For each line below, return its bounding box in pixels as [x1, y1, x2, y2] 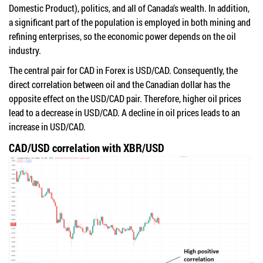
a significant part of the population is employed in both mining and [9, 16, 251, 28]
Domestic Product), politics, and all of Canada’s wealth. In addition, [9, 2, 249, 14]
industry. [9, 44, 41, 56]
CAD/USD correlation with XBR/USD [9, 140, 164, 155]
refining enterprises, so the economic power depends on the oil [9, 30, 236, 42]
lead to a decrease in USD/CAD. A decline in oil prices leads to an [9, 106, 240, 119]
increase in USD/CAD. [9, 120, 87, 133]
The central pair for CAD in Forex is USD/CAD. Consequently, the [9, 64, 238, 76]
